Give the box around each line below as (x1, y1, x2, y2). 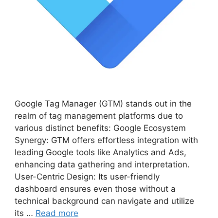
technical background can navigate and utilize (15, 196, 194, 206)
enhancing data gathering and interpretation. (15, 160, 190, 169)
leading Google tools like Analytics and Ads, (15, 147, 186, 157)
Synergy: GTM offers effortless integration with (15, 135, 198, 145)
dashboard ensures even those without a (15, 184, 176, 194)
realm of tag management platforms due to (15, 111, 183, 121)
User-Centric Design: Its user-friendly (15, 172, 160, 182)
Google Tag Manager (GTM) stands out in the (15, 99, 192, 109)
